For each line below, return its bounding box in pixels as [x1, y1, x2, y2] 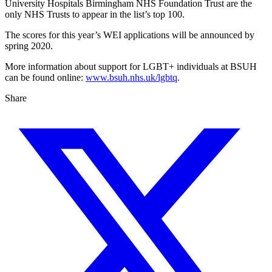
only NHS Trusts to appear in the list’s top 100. [5, 9, 185, 20]
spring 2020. [5, 41, 53, 52]
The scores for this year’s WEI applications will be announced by [5, 30, 254, 41]
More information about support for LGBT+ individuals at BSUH [5, 61, 257, 72]
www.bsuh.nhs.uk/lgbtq [86, 72, 177, 83]
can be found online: [5, 72, 86, 83]
